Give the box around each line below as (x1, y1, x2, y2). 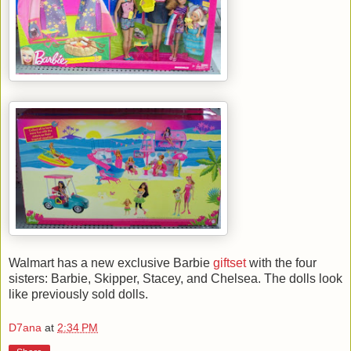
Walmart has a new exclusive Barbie (9, 255, 213, 270)
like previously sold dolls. (9, 287, 148, 301)
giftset (213, 255, 246, 270)
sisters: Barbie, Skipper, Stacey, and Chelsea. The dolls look (9, 271, 342, 285)
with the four (246, 255, 317, 270)
